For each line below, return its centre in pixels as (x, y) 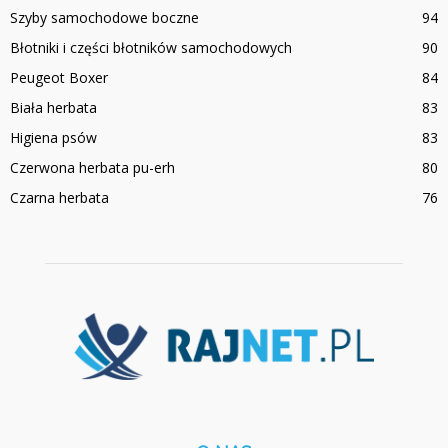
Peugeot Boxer (59, 77)
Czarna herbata (59, 197)
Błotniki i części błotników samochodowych (151, 47)
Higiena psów (53, 137)
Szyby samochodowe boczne (104, 17)
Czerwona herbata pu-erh (92, 167)
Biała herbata (53, 107)
